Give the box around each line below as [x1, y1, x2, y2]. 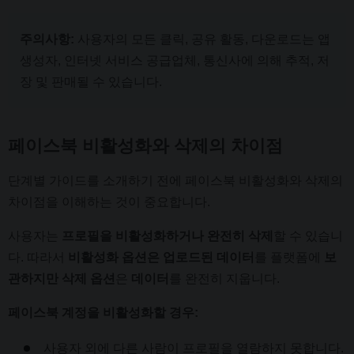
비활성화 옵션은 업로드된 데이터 [68, 250, 254, 264]
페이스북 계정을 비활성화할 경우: [8, 305, 198, 319]
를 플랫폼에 [254, 250, 324, 264]
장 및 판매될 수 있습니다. [20, 75, 162, 89]
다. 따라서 [8, 250, 68, 264]
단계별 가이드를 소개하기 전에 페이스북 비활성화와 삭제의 [8, 173, 343, 187]
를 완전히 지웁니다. [169, 271, 280, 285]
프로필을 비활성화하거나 [62, 228, 204, 243]
